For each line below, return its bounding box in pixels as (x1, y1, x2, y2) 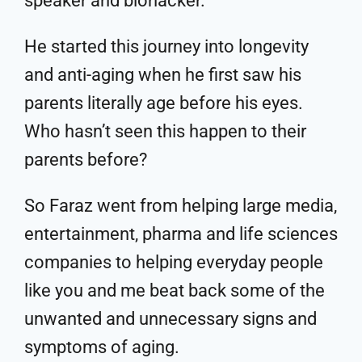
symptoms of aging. (24, 336, 179, 357)
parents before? (24, 149, 147, 170)
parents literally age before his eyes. (24, 92, 303, 113)
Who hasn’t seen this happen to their (24, 120, 306, 141)
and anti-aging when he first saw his (24, 64, 301, 85)
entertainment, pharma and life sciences (24, 223, 338, 244)
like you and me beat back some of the (24, 280, 325, 301)
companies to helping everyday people (24, 251, 323, 272)
